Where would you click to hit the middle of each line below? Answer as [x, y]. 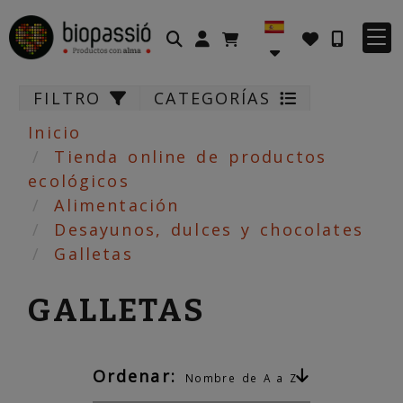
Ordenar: [139, 376]
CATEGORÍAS [217, 98]
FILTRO [72, 98]
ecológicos [79, 181]
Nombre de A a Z [241, 377]
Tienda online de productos [191, 157]
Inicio [55, 132]
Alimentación [117, 205]
